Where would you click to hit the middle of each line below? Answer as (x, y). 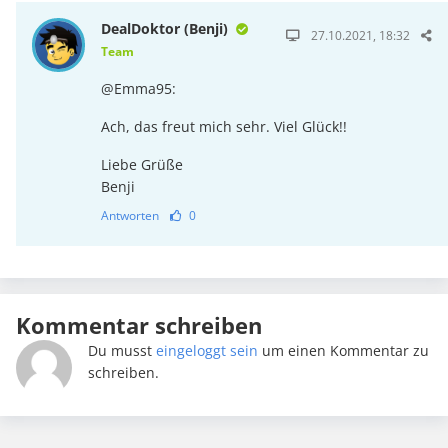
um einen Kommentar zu (343, 351)
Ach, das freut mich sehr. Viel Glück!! (224, 127)
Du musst (121, 351)
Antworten (130, 216)
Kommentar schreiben (139, 325)
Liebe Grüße (142, 165)
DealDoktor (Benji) (167, 29)
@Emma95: (139, 89)
